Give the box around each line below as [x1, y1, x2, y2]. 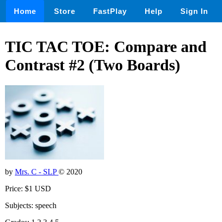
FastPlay [93, 7, 127, 15]
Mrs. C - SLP [15, 167, 58, 176]
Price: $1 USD [5, 184, 51, 193]
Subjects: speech [5, 201, 56, 210]
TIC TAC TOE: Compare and [5, 38, 207, 56]
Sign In [180, 7, 208, 15]
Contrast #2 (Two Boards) [5, 56, 180, 74]
